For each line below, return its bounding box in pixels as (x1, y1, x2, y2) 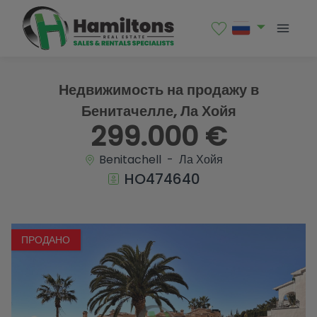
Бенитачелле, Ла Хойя (81, 101, 236, 121)
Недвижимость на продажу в (58, 80, 259, 100)
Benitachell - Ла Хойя (96, 151, 223, 168)
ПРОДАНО (21, 232, 71, 247)
